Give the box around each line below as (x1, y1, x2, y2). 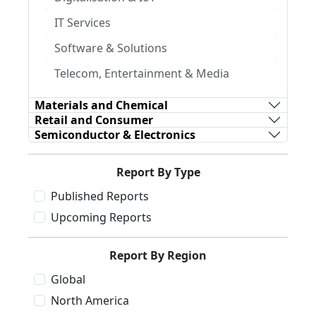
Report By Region (109, 248, 207, 263)
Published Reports (51, 188, 149, 204)
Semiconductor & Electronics (35, 126, 195, 142)
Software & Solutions (54, 40, 167, 56)
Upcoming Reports (51, 209, 152, 225)
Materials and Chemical (35, 97, 168, 113)
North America (51, 293, 129, 308)
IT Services (54, 15, 111, 30)
